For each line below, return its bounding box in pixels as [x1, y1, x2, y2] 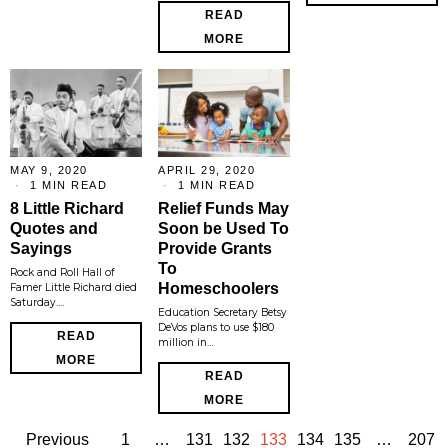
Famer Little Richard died [10, 280, 137, 294]
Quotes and [10, 219, 98, 237]
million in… [158, 335, 214, 349]
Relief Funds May [158, 199, 289, 217]
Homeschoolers [158, 279, 279, 297]
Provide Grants [158, 239, 272, 257]
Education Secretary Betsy [158, 305, 287, 319]
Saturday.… [10, 295, 65, 309]
